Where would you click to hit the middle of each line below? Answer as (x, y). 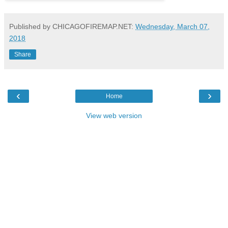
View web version (114, 116)
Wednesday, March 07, (173, 27)
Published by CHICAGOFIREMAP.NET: (72, 27)
